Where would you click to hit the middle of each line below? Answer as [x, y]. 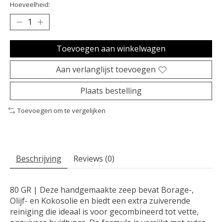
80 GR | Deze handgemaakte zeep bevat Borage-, [102, 190]
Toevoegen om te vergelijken [61, 111]
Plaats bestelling [111, 91]
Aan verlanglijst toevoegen [106, 70]
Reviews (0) [94, 158]
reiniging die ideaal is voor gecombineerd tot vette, [104, 211]
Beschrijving [39, 158]
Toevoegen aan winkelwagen [111, 49]
